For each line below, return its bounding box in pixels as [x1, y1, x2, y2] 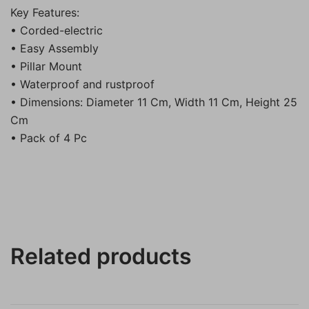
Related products [10, 242, 192, 270]
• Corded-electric [10, 23, 103, 37]
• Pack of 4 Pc [10, 130, 87, 145]
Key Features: [10, 5, 79, 19]
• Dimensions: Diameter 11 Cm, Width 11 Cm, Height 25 [10, 94, 297, 109]
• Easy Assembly [10, 41, 99, 55]
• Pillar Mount [10, 59, 82, 73]
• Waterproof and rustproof [10, 77, 154, 91]
